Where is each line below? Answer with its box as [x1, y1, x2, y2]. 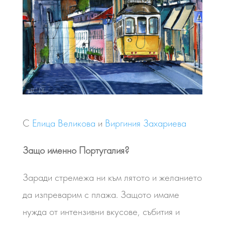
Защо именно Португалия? [22, 144, 132, 156]
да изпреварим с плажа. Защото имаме [22, 188, 179, 200]
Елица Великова [32, 117, 95, 129]
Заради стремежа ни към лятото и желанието [22, 171, 202, 183]
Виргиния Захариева [104, 117, 186, 129]
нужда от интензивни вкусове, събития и [22, 205, 180, 217]
